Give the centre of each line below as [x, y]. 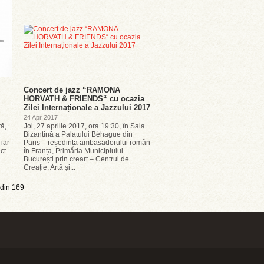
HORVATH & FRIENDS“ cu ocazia [84, 99]
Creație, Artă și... [49, 167]
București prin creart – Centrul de [76, 159]
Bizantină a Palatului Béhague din [78, 134]
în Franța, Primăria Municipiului [73, 151]
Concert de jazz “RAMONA [72, 90]
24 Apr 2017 [41, 117]
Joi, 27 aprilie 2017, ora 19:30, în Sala [84, 126]
